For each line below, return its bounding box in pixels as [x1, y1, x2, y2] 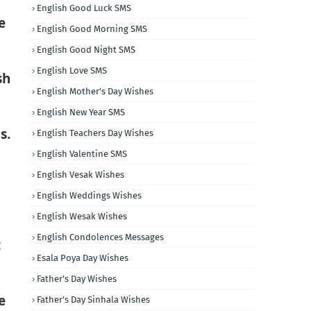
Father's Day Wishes [37, 274, 117, 284]
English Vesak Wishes [37, 169, 124, 180]
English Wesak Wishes [37, 211, 127, 221]
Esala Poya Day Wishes [37, 253, 128, 263]
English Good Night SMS [37, 44, 135, 55]
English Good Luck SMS [37, 3, 131, 13]
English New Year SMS [37, 107, 125, 117]
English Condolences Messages [37, 232, 164, 242]
